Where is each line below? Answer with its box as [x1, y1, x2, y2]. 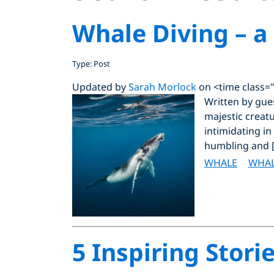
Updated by [72, 80, 128, 94]
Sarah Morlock [128, 80, 196, 94]
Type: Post [72, 57, 110, 69]
